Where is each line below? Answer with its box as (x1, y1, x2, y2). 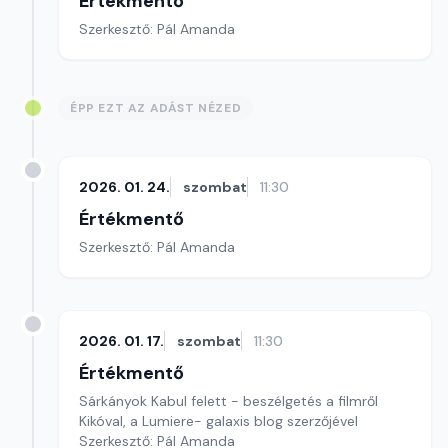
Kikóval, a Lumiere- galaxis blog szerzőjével (79, 412, 358, 430)
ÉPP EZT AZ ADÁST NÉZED (70, 100, 242, 116)
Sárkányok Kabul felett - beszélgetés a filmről (79, 392, 378, 410)
